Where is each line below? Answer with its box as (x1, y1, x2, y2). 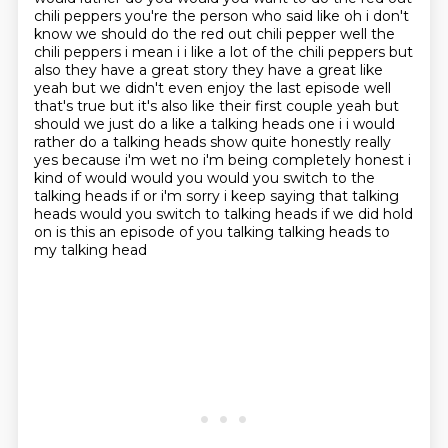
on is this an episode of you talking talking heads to (33, 223, 390, 241)
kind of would (33, 169, 131, 187)
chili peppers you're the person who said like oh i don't (33, 7, 409, 25)
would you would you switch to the (130, 169, 375, 187)
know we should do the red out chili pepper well (33, 25, 371, 43)
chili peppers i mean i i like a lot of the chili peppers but (33, 43, 413, 61)
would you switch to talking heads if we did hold (79, 205, 413, 223)
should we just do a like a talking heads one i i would (33, 115, 395, 133)
